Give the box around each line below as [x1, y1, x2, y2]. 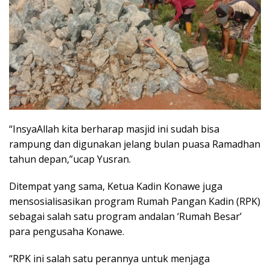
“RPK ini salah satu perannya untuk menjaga [9, 251, 210, 265]
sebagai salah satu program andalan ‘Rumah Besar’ [9, 209, 242, 223]
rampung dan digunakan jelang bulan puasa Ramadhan [9, 137, 260, 151]
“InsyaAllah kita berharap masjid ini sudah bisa [9, 122, 219, 136]
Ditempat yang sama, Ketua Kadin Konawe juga [9, 179, 222, 193]
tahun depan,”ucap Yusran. [9, 152, 131, 166]
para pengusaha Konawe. [9, 224, 124, 238]
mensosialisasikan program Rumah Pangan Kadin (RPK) [9, 194, 260, 208]
